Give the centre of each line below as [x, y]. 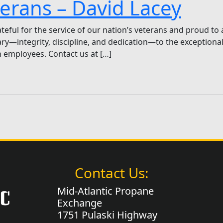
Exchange [79, 203]
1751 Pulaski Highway [107, 215]
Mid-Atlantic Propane [105, 191]
